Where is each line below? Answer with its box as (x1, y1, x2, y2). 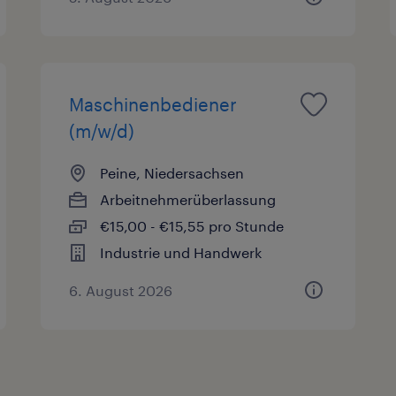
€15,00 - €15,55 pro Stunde (100, 217, 285, 234)
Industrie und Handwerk (100, 243, 263, 261)
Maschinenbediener (69, 93, 238, 115)
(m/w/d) (69, 119, 135, 141)
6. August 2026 (69, 281, 173, 299)
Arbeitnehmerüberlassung (100, 190, 277, 208)
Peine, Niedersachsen (100, 164, 245, 181)
